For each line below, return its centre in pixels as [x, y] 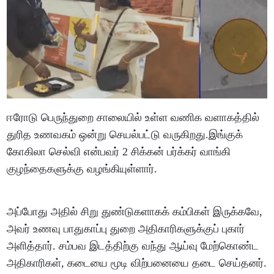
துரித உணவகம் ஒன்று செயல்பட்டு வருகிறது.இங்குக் [125, 134]
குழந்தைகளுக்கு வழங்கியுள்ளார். [82, 168]
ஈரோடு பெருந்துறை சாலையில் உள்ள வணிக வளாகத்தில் [133, 117]
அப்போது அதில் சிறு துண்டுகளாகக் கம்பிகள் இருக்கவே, [135, 211]
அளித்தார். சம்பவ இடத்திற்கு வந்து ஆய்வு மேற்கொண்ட [133, 246]
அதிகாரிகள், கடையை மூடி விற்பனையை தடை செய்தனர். [137, 263]
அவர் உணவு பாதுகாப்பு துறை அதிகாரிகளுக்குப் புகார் [126, 228]
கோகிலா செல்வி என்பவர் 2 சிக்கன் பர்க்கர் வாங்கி [119, 151]
